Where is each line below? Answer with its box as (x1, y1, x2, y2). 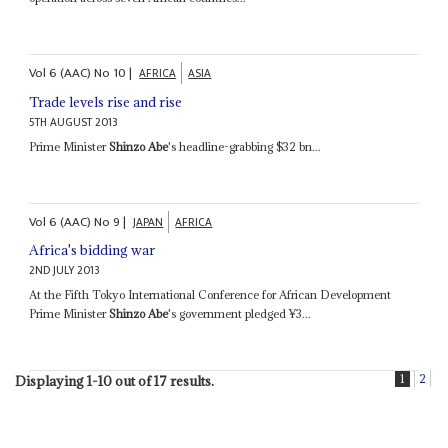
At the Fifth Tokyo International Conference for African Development (29, 287, 392, 303)
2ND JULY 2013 (29, 261, 101, 281)
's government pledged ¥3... (168, 306, 312, 322)
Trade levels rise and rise (29, 92, 183, 111)
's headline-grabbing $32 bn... (168, 138, 322, 154)
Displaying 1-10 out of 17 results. (14, 372, 214, 391)
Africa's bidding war (29, 241, 156, 260)
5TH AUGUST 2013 (29, 112, 119, 132)
